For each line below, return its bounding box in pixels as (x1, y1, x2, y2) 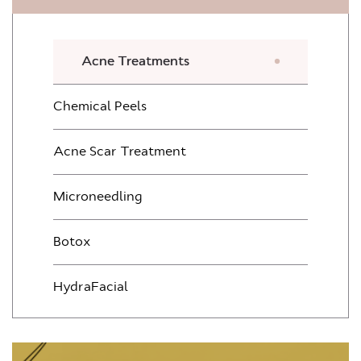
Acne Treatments (81, 52, 189, 70)
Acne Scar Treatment (53, 143, 186, 160)
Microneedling (53, 188, 143, 205)
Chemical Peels (53, 98, 147, 115)
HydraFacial (53, 278, 128, 296)
